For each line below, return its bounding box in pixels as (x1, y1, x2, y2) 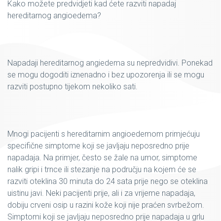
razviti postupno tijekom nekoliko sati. (7, 82, 138, 91)
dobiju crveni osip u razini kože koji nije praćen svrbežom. (7, 200, 204, 210)
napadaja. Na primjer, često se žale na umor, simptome (7, 153, 197, 162)
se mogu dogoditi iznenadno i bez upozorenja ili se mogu (7, 70, 204, 79)
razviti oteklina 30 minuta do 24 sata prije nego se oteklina (7, 177, 208, 186)
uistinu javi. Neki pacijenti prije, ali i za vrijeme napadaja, (7, 188, 195, 198)
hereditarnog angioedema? (7, 11, 101, 20)
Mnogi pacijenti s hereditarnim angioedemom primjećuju (7, 129, 200, 139)
